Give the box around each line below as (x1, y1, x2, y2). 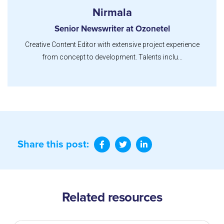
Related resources (61, 191, 162, 204)
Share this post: (17, 139, 89, 150)
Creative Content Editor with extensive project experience (24, 40, 199, 49)
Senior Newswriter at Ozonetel (54, 25, 170, 34)
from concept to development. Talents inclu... (41, 53, 182, 61)
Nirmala (92, 7, 132, 19)
